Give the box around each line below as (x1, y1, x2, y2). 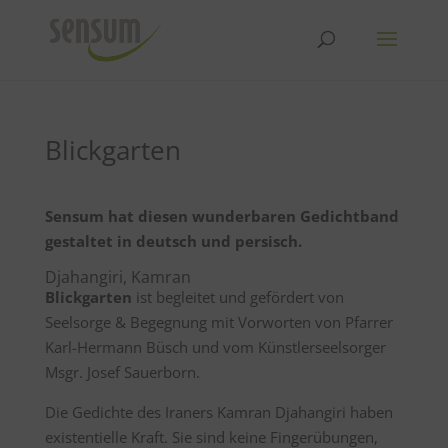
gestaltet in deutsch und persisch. (44, 231, 302, 251)
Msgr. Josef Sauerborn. (44, 362, 200, 382)
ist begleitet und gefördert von (131, 287, 344, 307)
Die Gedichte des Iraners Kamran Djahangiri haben (44, 402, 393, 422)
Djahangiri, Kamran (44, 266, 191, 288)
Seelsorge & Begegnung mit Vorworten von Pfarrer (44, 312, 393, 332)
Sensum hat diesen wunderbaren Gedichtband (44, 206, 399, 226)
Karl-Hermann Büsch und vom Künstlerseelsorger (44, 337, 386, 357)
